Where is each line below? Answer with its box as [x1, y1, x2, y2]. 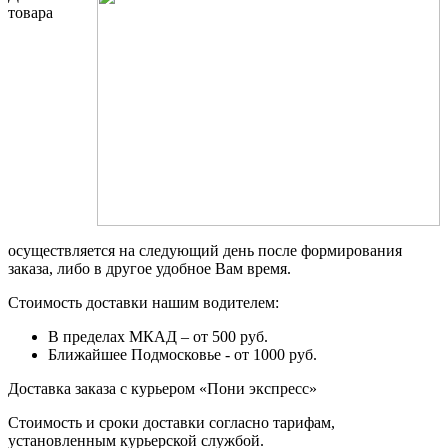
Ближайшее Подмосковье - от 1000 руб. [48, 345, 317, 363]
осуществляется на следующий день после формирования [8, 241, 402, 259]
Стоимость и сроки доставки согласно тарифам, [8, 413, 335, 431]
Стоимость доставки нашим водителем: [8, 293, 279, 311]
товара [8, 3, 53, 21]
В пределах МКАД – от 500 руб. [48, 327, 268, 345]
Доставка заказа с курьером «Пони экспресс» [8, 379, 317, 397]
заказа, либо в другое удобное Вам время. [8, 259, 291, 277]
